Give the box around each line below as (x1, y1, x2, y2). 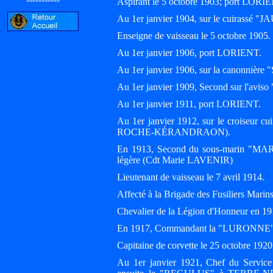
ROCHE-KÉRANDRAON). (117, 127, 230, 137)
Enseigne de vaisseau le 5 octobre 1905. (117, 30, 271, 41)
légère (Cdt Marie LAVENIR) (117, 155, 233, 165)
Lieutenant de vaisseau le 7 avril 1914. (117, 172, 264, 182)
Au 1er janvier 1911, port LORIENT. (117, 99, 261, 109)
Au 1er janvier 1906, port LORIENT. (117, 48, 261, 58)
